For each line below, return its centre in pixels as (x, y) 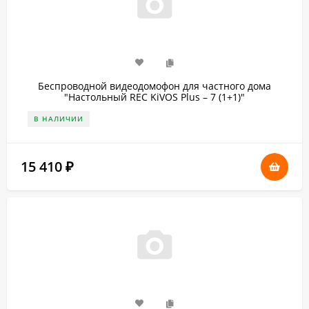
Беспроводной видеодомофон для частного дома (154, 86)
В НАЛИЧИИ (59, 119)
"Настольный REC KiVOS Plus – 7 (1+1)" (154, 97)
